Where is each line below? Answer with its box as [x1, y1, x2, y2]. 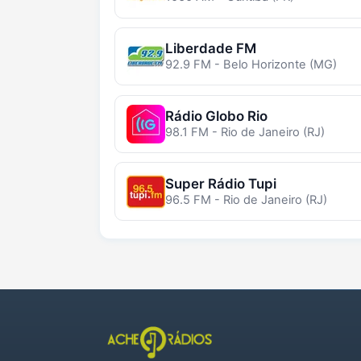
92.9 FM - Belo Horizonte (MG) [164, 57, 337, 73]
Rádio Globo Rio [164, 107, 268, 124]
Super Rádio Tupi [164, 175, 276, 192]
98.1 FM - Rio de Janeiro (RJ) [164, 124, 325, 139]
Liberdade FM [164, 40, 256, 57]
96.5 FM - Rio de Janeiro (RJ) [164, 192, 327, 207]
